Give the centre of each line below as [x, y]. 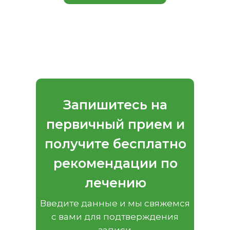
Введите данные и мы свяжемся [115, 203]
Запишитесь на [115, 104]
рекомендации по [115, 163]
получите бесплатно [115, 143]
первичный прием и [115, 124]
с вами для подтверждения [115, 216]
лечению [115, 183]
